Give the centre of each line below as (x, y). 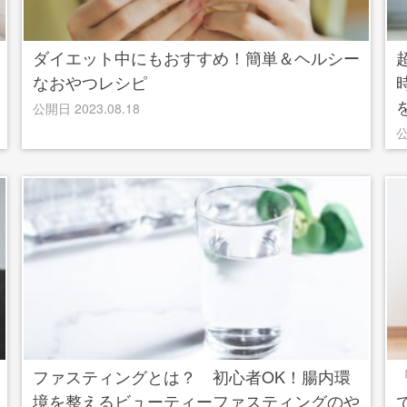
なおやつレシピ (90, 82)
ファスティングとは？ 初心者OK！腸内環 (192, 376)
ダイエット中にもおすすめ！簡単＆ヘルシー (196, 57)
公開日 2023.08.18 (86, 108)
